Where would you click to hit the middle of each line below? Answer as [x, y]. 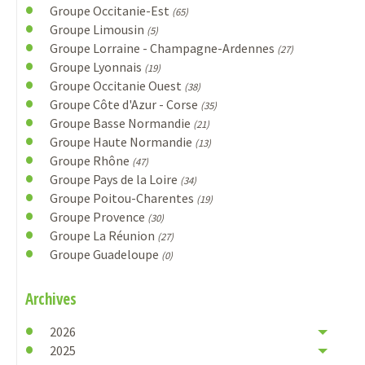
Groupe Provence [98, 217]
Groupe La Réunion [103, 236]
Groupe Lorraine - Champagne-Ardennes [163, 48]
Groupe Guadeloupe [105, 255]
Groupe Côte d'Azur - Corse [125, 105]
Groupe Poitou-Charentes [123, 198]
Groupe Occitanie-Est [110, 11]
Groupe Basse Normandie [121, 123]
